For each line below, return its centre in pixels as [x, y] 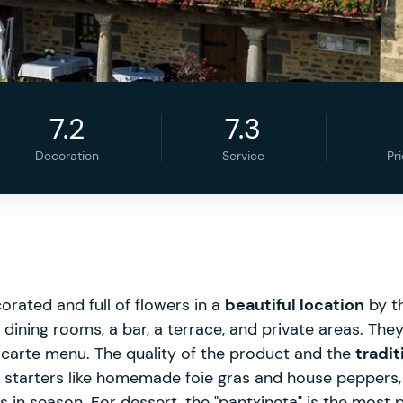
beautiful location [295, 305]
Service [243, 156]
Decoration [67, 156]
